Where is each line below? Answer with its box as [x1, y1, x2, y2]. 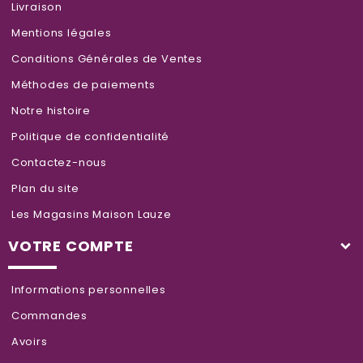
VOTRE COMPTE [8, 235, 134, 256]
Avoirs [8, 333, 48, 349]
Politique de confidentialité [8, 128, 170, 144]
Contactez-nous [8, 154, 107, 170]
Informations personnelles [8, 281, 166, 297]
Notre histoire [8, 102, 91, 118]
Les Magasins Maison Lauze [8, 206, 172, 222]
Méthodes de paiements [8, 76, 156, 92]
